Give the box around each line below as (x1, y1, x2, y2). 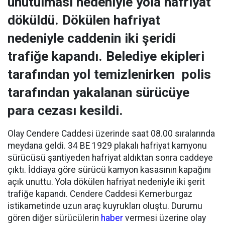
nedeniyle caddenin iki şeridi (8, 31, 176, 46)
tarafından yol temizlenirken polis (8, 67, 211, 82)
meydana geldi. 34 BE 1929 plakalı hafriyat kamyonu (8, 141, 207, 151)
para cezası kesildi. (8, 103, 123, 118)
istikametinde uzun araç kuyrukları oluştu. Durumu (8, 201, 202, 211)
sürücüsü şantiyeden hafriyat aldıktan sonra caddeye (8, 153, 213, 163)
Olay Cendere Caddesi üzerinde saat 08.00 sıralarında (8, 129, 215, 139)
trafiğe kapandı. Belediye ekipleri (8, 49, 204, 64)
